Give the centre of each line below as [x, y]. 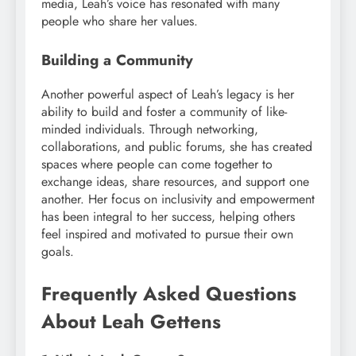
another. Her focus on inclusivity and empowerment [178, 199]
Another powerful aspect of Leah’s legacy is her [168, 94]
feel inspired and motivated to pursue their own [167, 234]
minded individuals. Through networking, [150, 129]
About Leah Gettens [131, 321]
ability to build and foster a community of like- [164, 111]
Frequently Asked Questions [169, 293]
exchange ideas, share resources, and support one [175, 181]
